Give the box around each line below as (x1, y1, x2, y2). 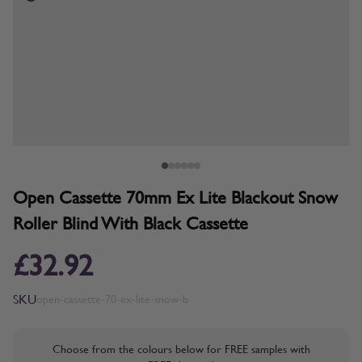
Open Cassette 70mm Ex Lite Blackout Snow (13, 184, 338, 210)
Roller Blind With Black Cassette (13, 210, 248, 236)
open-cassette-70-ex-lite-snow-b (36, 290, 188, 308)
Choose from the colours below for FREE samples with (52, 339, 310, 357)
